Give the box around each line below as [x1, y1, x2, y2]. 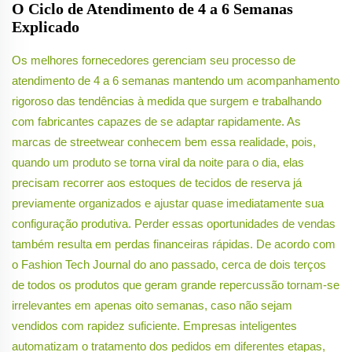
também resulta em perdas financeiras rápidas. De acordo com [12, 237, 335, 251]
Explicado [12, 18, 79, 36]
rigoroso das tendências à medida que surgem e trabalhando [12, 94, 321, 108]
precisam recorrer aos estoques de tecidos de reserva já [12, 176, 302, 190]
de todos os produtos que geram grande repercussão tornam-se [12, 278, 339, 292]
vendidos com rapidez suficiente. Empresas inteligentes [12, 319, 297, 333]
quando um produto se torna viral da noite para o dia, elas [12, 156, 304, 170]
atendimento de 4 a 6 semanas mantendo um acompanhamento [12, 74, 339, 88]
